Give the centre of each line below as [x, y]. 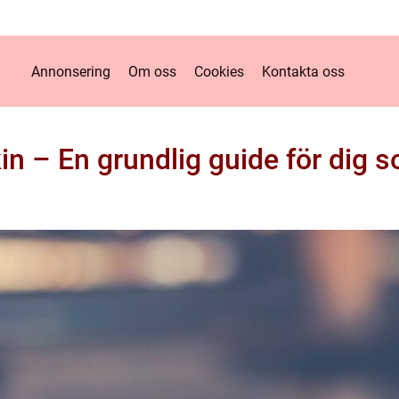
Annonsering [70, 71]
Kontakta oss [303, 71]
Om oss [152, 71]
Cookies [219, 71]
